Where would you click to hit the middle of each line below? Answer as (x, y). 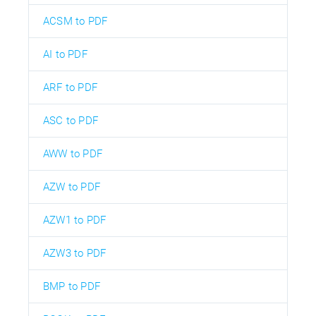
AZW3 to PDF (75, 253)
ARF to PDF (70, 87)
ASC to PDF (71, 120)
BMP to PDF (72, 286)
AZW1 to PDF (75, 220)
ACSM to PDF (75, 21)
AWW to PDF (73, 153)
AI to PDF (65, 54)
